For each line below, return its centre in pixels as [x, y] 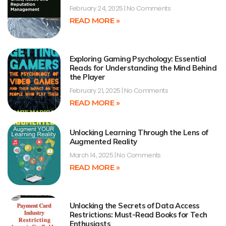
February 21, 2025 [95, 91]
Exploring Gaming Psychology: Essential [138, 59]
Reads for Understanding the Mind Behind [143, 68]
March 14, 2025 [92, 155]
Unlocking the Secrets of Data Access [134, 206]
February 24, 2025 [97, 8]
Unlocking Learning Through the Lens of [139, 132]
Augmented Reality [103, 141]
